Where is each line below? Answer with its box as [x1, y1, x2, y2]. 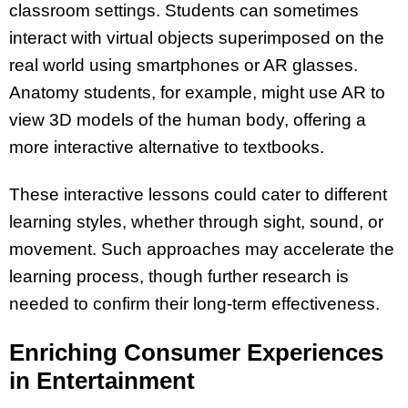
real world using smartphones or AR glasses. [9, 55, 358, 75]
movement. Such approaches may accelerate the [9, 240, 394, 260]
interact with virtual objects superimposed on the [9, 27, 384, 47]
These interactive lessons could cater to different [9, 185, 387, 205]
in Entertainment [9, 367, 195, 395]
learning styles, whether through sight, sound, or [9, 212, 383, 232]
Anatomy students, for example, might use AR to [9, 82, 385, 102]
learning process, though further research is [9, 267, 349, 287]
